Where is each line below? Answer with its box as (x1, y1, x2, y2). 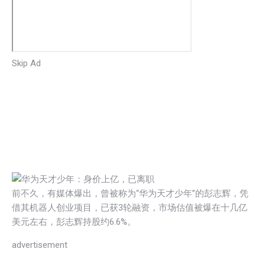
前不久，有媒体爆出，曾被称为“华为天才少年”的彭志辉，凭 (12, 188, 248, 199)
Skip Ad (12, 57, 41, 69)
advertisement (12, 239, 67, 250)
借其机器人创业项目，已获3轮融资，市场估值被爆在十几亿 (12, 202, 247, 213)
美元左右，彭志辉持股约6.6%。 (12, 216, 136, 227)
